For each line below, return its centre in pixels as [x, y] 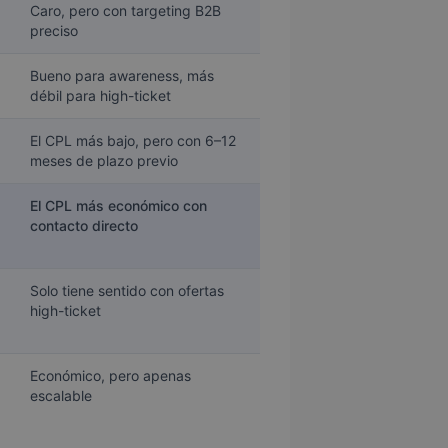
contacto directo [84, 226]
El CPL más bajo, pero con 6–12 [133, 141]
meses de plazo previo [104, 161]
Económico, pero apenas [110, 376]
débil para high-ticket [100, 96]
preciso [54, 31]
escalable [61, 396]
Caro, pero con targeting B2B [125, 11]
